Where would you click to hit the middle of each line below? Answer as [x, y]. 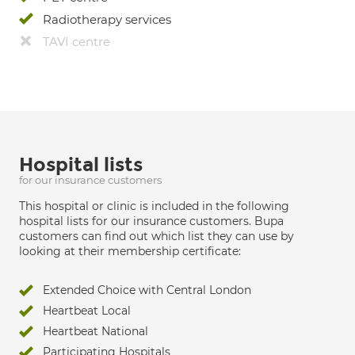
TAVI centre [76, 42]
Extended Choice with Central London [147, 290]
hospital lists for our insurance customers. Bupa [151, 221]
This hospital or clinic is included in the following [154, 206]
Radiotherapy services [107, 19]
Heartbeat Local [87, 311]
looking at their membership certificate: [130, 251]
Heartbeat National [95, 331]
